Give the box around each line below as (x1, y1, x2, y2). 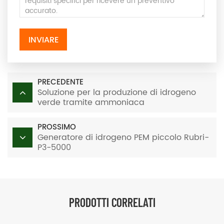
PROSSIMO (37, 121, 76, 134)
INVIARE (28, 33, 58, 47)
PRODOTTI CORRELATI (68, 195, 155, 210)
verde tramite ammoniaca (37, 96, 144, 109)
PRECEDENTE (37, 76, 83, 89)
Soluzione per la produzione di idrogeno (37, 86, 196, 99)
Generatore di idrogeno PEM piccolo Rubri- (37, 131, 209, 144)
